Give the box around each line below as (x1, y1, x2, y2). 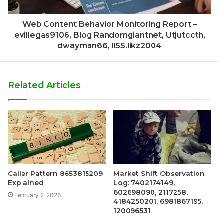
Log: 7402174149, (113, 178, 175, 188)
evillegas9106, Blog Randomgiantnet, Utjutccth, (14, 30, 205, 40)
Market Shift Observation (113, 169, 205, 178)
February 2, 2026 (14, 191, 61, 199)
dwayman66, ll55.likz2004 (57, 41, 162, 50)
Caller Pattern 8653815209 (8, 169, 103, 178)
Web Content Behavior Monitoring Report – (22, 19, 197, 29)
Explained (8, 178, 44, 188)
